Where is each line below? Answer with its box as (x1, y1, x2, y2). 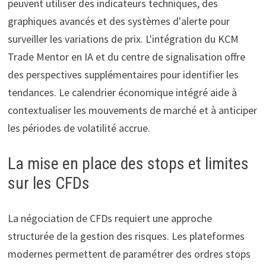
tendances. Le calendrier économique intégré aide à (7, 85, 237, 100)
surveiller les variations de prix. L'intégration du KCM (7, 32, 239, 46)
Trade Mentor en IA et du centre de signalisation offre (7, 50, 245, 64)
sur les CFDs (7, 173, 90, 194)
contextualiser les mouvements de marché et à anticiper (7, 103, 257, 118)
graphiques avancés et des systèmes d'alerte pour (7, 14, 230, 28)
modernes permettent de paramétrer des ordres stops (7, 247, 251, 261)
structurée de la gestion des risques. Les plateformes (7, 229, 245, 243)
